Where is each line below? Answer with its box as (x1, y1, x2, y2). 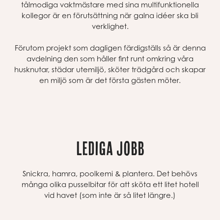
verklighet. (91, 22, 129, 30)
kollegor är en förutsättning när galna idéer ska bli (22, 11, 198, 20)
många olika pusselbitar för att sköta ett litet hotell (21, 180, 199, 189)
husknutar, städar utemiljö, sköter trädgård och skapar (14, 65, 206, 74)
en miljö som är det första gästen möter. (39, 76, 181, 84)
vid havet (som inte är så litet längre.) (44, 191, 176, 199)
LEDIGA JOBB (76, 137, 144, 159)
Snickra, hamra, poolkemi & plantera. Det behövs (23, 169, 197, 178)
